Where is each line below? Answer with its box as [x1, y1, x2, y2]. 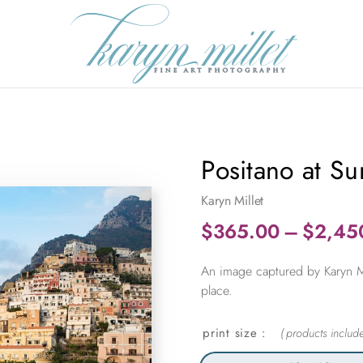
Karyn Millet [201, 190, 264, 210]
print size [203, 324, 258, 343]
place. [201, 281, 233, 301]
